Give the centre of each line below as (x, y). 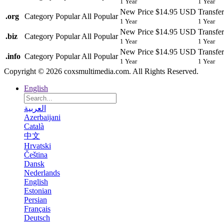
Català (34, 126)
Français (37, 208)
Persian (35, 199)
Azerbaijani (42, 117)
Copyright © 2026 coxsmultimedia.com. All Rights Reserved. (101, 71)
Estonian (38, 190)
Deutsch (37, 217)
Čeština (36, 154)
